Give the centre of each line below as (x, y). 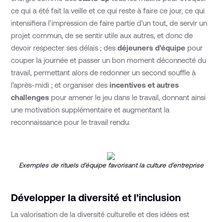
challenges (30, 97)
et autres (164, 85)
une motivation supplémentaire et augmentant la (90, 110)
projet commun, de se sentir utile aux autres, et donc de (102, 35)
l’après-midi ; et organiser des (60, 85)
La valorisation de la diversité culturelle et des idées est (100, 215)
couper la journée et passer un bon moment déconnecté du (109, 60)
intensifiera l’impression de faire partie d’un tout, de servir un (109, 23)
